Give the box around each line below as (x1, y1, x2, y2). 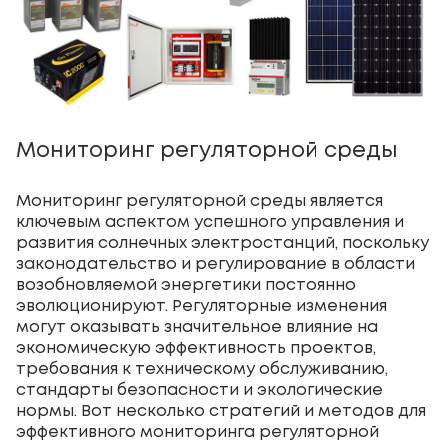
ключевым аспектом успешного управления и (16, 214, 404, 230)
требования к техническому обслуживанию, (16, 361, 388, 377)
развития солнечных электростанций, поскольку (16, 235, 429, 251)
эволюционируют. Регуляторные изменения (16, 298, 387, 314)
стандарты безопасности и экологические (16, 382, 383, 398)
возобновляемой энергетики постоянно (16, 277, 356, 293)
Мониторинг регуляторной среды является (16, 193, 383, 209)
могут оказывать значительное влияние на (16, 319, 378, 335)
